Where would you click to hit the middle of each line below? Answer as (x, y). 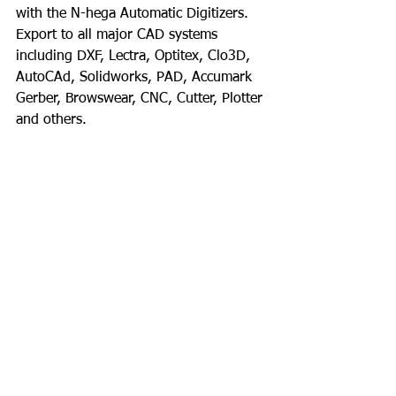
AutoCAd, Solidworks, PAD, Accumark (136, 78)
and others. (51, 120)
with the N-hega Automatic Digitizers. (134, 14)
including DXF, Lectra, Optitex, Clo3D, (135, 57)
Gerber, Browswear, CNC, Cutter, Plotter (141, 99)
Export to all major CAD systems (119, 35)
